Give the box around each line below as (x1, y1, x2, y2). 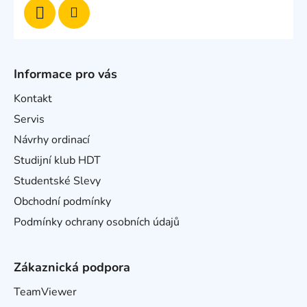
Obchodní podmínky (14, 194, 111, 209)
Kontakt (14, 91, 52, 106)
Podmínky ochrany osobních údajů (14, 214, 180, 230)
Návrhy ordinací (14, 132, 90, 147)
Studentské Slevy (14, 173, 101, 188)
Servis (14, 112, 45, 127)
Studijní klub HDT (14, 153, 101, 168)
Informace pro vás (14, 66, 117, 82)
